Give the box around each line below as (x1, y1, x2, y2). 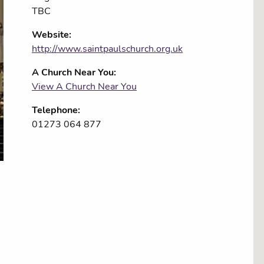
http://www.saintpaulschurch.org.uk (32, 42, 183, 56)
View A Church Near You (32, 80, 137, 94)
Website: (32, 28, 71, 42)
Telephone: (32, 104, 80, 117)
